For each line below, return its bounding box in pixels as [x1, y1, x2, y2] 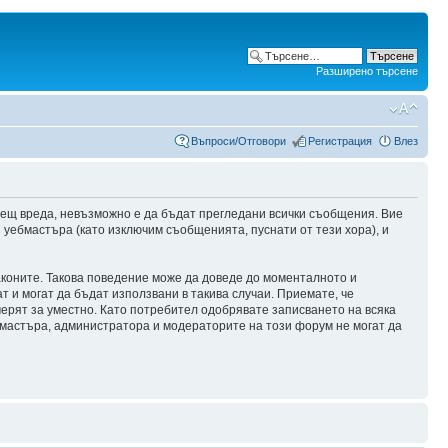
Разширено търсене [316, 65, 418, 77]
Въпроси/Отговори [191, 134, 286, 147]
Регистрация [308, 134, 372, 147]
